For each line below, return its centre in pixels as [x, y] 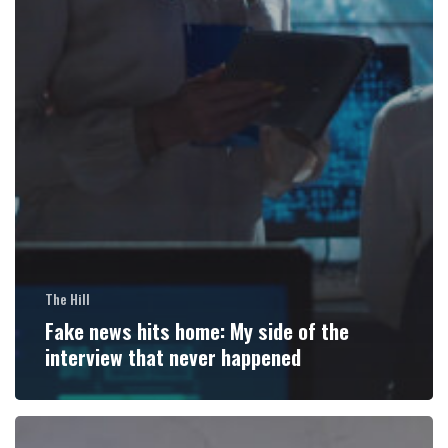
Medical [44, 430]
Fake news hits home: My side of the [196, 330]
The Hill [67, 298]
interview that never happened [172, 356]
